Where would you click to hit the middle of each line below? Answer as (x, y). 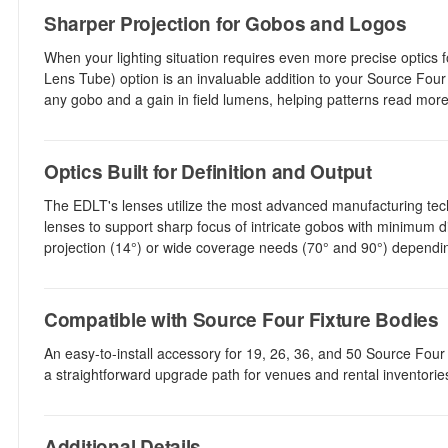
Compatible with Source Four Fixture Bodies (241, 319)
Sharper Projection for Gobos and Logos (225, 23)
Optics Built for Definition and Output (208, 171)
